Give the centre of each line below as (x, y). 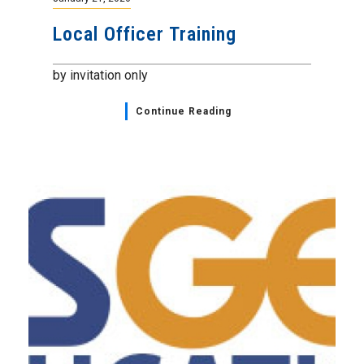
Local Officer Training (145, 35)
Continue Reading (183, 112)
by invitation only (100, 76)
